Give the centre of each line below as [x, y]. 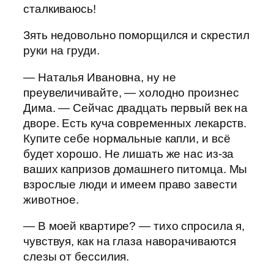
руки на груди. [61, 51]
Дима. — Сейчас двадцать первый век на [136, 108]
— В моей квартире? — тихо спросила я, [134, 226]
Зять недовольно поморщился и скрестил [137, 35]
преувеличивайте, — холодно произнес [131, 92]
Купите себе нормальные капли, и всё [127, 138]
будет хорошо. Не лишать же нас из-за [129, 154]
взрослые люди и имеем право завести [130, 184]
